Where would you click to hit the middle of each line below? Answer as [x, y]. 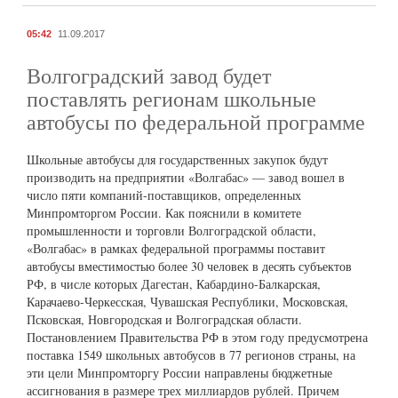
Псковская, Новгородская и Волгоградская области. [164, 320]
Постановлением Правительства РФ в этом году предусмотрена [197, 338]
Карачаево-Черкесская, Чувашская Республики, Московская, [187, 302]
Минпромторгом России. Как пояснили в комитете [164, 213]
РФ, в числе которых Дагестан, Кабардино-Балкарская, [174, 284]
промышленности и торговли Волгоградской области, [171, 231]
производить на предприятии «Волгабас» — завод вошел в [186, 178]
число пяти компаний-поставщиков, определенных [164, 195]
